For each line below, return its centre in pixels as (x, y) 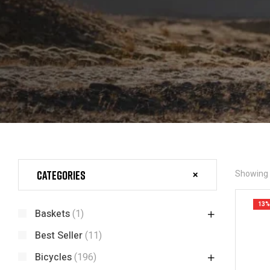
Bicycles (53, 257)
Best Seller (59, 236)
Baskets (52, 214)
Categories (61, 175)
